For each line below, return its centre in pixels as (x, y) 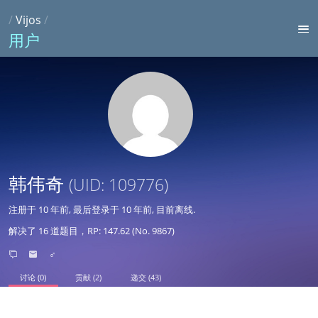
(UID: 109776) (119, 184)
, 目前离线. (174, 209)
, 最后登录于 (95, 209)
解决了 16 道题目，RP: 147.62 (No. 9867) (92, 230)
